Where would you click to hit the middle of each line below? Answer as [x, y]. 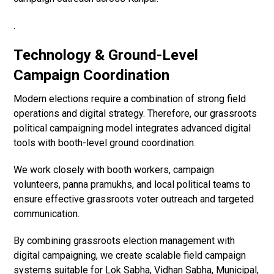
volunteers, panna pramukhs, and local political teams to [132, 185]
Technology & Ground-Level [106, 55]
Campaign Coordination [92, 76]
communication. [47, 214]
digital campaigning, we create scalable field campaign [130, 256]
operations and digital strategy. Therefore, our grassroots [135, 114]
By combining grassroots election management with [124, 241]
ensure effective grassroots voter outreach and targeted [134, 199]
